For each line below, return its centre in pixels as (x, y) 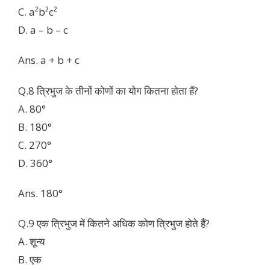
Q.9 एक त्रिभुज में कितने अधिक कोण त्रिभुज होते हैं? (114, 224)
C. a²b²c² (38, 11)
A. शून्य (31, 242)
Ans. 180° (40, 193)
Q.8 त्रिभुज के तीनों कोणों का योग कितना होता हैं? (108, 90)
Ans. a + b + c (49, 60)
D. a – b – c (43, 30)
